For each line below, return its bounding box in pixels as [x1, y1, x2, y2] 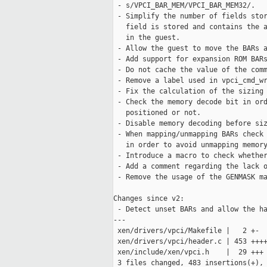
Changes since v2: [113, 194, 184, 203]
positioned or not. [113, 108, 201, 117]
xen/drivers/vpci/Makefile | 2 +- [113, 226, 259, 235]
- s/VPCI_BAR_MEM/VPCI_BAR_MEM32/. [113, 1, 255, 10]
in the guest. [113, 33, 180, 42]
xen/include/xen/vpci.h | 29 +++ [113, 248, 263, 257]
